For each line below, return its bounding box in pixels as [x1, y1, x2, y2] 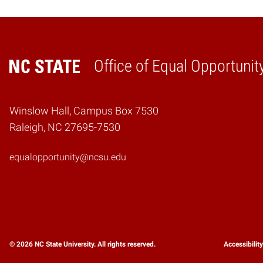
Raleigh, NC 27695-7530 [9, 121, 120, 133]
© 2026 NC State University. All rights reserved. [9, 240, 156, 248]
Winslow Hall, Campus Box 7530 [9, 104, 159, 117]
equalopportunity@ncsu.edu [9, 151, 126, 163]
